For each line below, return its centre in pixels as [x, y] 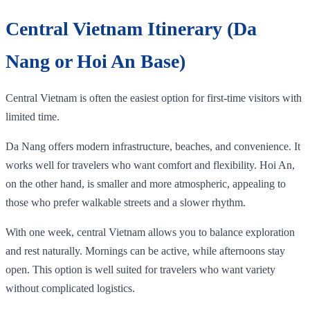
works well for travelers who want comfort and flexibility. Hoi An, [150, 165]
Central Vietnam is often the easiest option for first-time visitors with [154, 98]
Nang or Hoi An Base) [95, 61]
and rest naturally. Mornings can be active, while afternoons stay [145, 250]
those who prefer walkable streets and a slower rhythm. [126, 202]
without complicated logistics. [70, 288]
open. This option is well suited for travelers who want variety [140, 269]
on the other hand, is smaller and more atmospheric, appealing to [146, 183]
